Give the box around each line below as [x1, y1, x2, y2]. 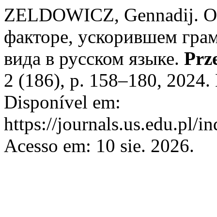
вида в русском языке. [4, 48, 184, 69]
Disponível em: [4, 92, 121, 112]
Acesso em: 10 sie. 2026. [4, 135, 194, 156]
